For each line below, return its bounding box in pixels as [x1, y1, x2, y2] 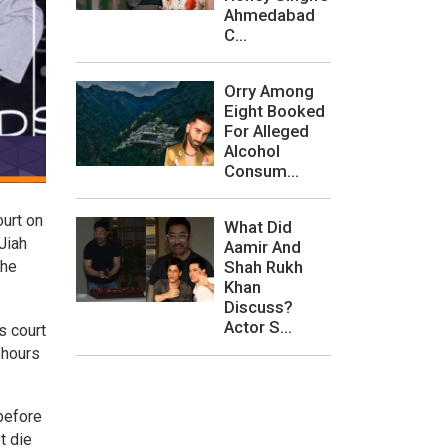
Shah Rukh [224, 257, 303, 278]
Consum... [224, 160, 299, 181]
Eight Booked [224, 100, 325, 121]
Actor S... [224, 317, 292, 338]
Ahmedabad [224, 4, 315, 25]
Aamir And [224, 237, 301, 258]
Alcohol [224, 140, 280, 161]
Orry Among [224, 80, 314, 101]
